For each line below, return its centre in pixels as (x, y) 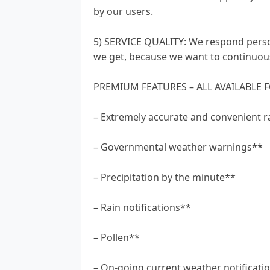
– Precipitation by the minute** (165, 177)
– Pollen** (117, 237)
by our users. (123, 11)
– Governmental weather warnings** (178, 147)
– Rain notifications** (142, 207)
